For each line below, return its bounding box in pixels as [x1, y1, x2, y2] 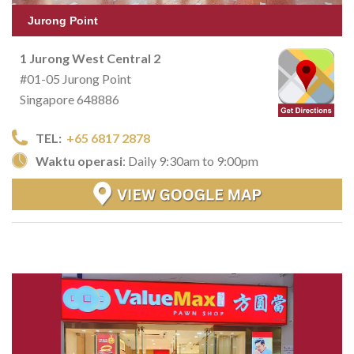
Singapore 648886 [20, 91, 119, 107]
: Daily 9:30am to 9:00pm [122, 153, 258, 168]
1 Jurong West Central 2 [20, 50, 160, 66]
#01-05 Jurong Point [20, 70, 131, 86]
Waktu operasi [36, 153, 122, 168]
